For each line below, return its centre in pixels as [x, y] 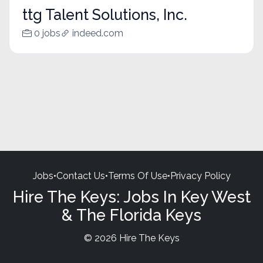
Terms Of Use [137, 176]
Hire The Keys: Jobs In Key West [131, 196]
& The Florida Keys [131, 215]
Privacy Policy [200, 176]
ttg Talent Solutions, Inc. [104, 15]
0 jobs [47, 33]
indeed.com [97, 33]
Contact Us [80, 176]
